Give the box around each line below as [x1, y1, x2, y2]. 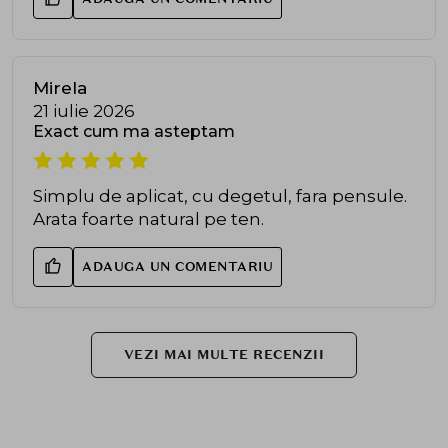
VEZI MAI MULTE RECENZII [123, 345, 325, 363]
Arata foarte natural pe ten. [33, 208, 264, 229]
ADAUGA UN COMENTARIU [82, 257, 273, 275]
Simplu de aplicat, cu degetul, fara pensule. [33, 185, 407, 206]
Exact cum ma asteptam [33, 121, 235, 141]
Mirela [33, 77, 87, 98]
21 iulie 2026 [33, 100, 135, 121]
